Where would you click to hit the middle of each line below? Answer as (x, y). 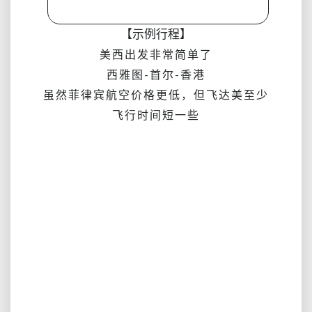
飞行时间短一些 (156, 115)
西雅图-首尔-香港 (156, 74)
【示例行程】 (156, 34)
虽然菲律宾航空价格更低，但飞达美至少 (156, 94)
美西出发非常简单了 (156, 54)
